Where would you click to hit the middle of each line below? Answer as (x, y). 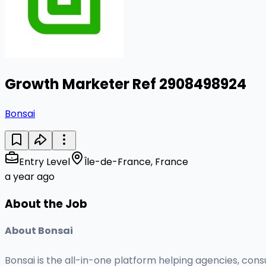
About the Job (46, 204)
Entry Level (45, 161)
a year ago (30, 176)
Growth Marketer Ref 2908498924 (126, 84)
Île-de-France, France (136, 161)
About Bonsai (39, 231)
